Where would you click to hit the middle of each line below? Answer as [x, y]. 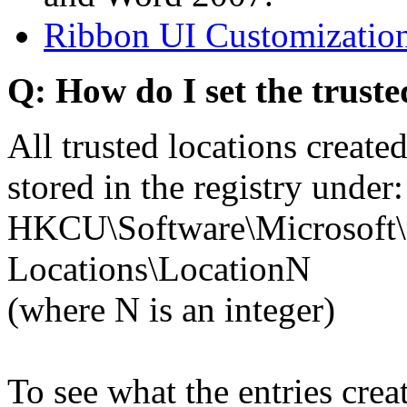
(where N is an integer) [171, 310]
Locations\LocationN [159, 269]
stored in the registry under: [205, 187]
